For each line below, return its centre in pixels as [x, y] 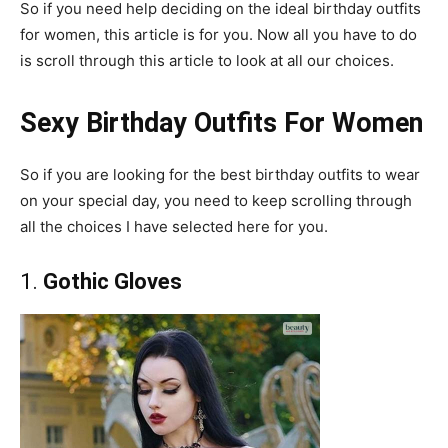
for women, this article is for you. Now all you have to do [218, 35]
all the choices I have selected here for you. [176, 227]
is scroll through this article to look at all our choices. [209, 61]
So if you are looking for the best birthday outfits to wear [220, 175]
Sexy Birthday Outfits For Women [221, 123]
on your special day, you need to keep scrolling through [216, 201]
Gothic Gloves [112, 282]
